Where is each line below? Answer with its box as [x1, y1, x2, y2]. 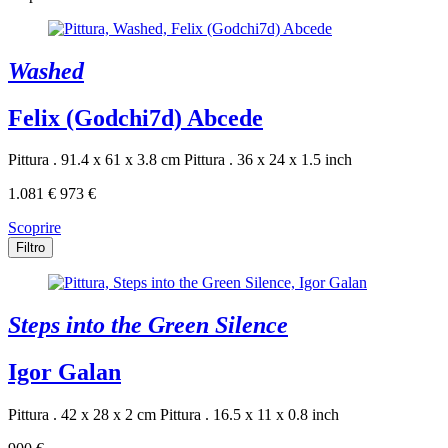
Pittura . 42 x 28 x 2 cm [8, 406, 156, 424]
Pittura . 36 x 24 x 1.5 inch [184, 151, 352, 169]
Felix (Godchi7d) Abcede [8, 104, 263, 131]
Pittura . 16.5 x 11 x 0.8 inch [160, 406, 339, 424]
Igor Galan [8, 359, 121, 386]
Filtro [16, 240, 45, 256]
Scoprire [8, 219, 61, 237]
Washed [8, 57, 84, 84]
